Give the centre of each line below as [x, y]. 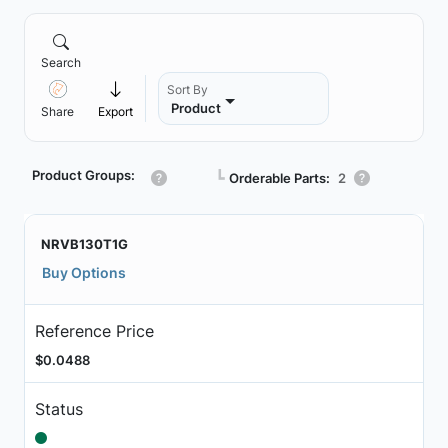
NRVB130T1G [84, 244]
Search [61, 62]
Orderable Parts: [279, 177]
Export [115, 111]
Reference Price [94, 330]
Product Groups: [83, 175]
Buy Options [84, 272]
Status [58, 408]
